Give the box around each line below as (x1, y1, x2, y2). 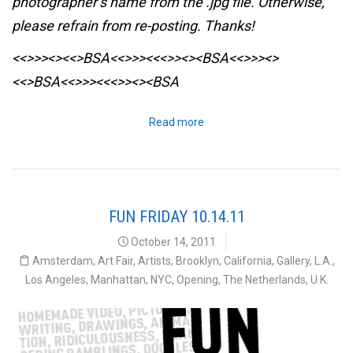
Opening (176, 273, 218, 287)
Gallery (276, 255, 310, 268)
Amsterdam (32, 255, 93, 268)
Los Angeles (24, 273, 86, 287)
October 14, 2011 (128, 236, 216, 249)
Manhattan (90, 273, 146, 287)
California (223, 255, 272, 268)
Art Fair (97, 255, 133, 268)
